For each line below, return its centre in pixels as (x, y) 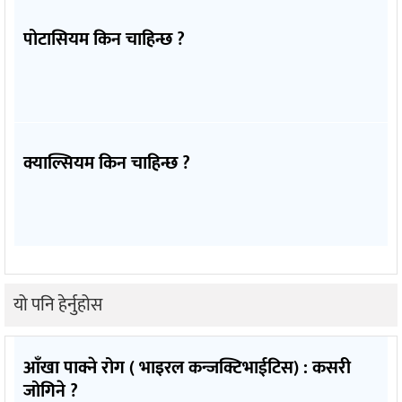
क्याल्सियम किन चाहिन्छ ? (107, 163)
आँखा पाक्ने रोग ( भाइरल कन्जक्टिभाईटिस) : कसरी (187, 367)
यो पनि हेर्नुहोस (58, 305)
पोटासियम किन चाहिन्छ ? (104, 39)
